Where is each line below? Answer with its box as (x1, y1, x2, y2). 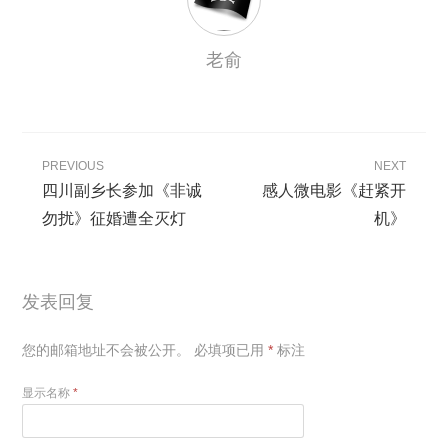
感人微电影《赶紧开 (261, 182, 406, 199)
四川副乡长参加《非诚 (42, 182, 203, 199)
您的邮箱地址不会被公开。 (22, 342, 191, 358)
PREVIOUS (42, 159, 105, 173)
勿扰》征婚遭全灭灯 (42, 210, 187, 227)
